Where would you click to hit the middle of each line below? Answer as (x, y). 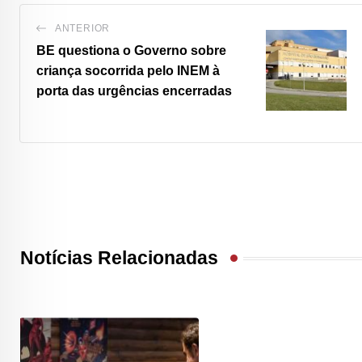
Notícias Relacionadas (119, 259)
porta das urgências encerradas (134, 90)
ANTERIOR (82, 28)
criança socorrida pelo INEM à (128, 70)
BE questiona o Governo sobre (131, 50)
